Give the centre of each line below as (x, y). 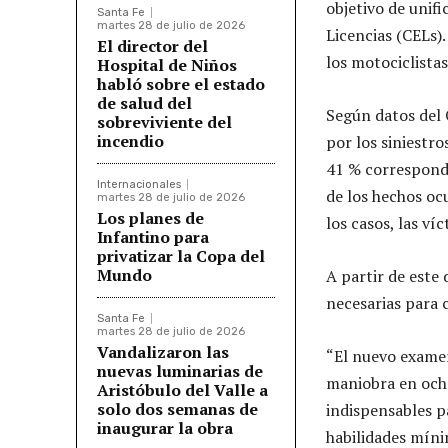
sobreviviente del (164, 121)
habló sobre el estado (181, 83)
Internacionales (139, 184)
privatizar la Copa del (181, 255)
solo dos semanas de (177, 408)
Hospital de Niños (167, 64)
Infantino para (153, 236)
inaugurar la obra (165, 427)
